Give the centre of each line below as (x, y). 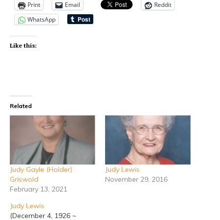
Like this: (23, 46)
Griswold (24, 179)
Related (21, 106)
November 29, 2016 (136, 179)
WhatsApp (41, 20)
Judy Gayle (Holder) (41, 169)
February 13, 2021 (39, 189)
